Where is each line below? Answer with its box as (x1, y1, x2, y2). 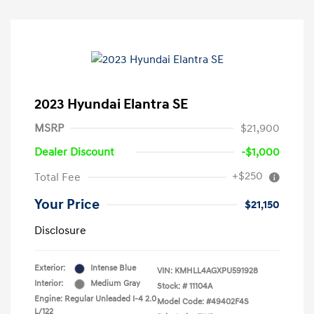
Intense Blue (90, 263, 136, 274)
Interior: (34, 278, 63, 289)
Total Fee (34, 170, 81, 185)
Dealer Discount (34, 145, 114, 160)
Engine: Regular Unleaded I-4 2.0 (34, 294, 156, 305)
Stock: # (157, 281, 187, 292)
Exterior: (34, 263, 65, 274)
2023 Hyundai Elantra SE (34, 96, 188, 114)
